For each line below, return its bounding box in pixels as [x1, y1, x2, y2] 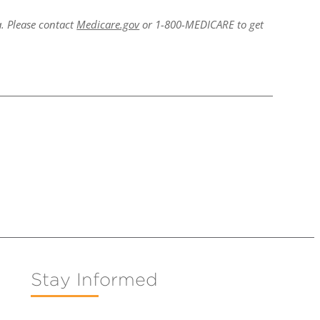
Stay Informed [30, 269, 158, 291]
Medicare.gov [76, 17, 140, 32]
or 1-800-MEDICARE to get [139, 17, 264, 32]
